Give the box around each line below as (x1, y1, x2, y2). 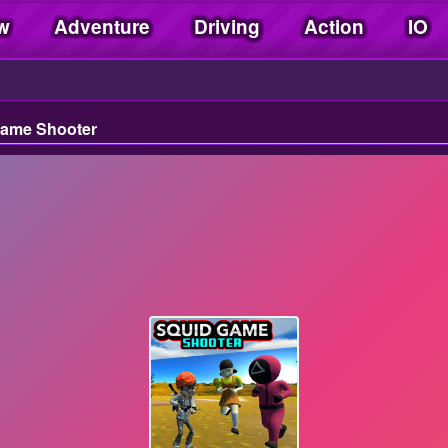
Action (304, 13, 364, 40)
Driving (194, 13, 260, 40)
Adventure (54, 13, 150, 40)
